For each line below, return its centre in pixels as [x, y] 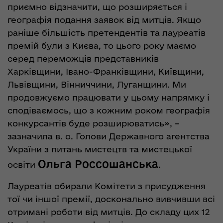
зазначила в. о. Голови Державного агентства [109, 136]
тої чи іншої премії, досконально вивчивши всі [111, 199]
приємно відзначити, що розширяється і [97, 7]
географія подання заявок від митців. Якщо [104, 20]
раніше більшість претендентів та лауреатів [107, 33]
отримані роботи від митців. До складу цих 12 [109, 212]
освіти [23, 165]
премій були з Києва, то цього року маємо [102, 46]
